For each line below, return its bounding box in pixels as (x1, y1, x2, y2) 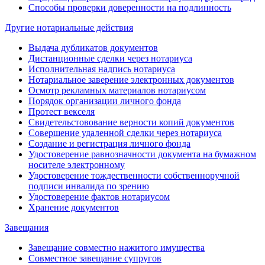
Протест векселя (28, 106, 95, 117)
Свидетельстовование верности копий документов (28, 117, 234, 127)
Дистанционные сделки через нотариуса (28, 53, 192, 63)
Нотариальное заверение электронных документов (28, 74, 234, 85)
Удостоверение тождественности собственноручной (28, 170, 240, 180)
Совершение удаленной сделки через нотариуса (28, 127, 222, 138)
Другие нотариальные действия (5, 22, 133, 33)
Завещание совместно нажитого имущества (28, 242, 205, 253)
